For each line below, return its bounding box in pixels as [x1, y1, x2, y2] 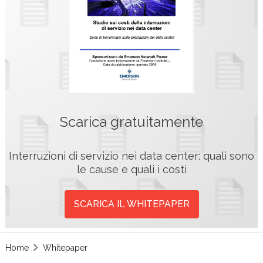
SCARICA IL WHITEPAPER [73, 198, 190, 210]
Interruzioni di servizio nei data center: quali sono [9, 150, 254, 163]
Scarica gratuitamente [60, 113, 203, 131]
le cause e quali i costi [76, 163, 187, 176]
